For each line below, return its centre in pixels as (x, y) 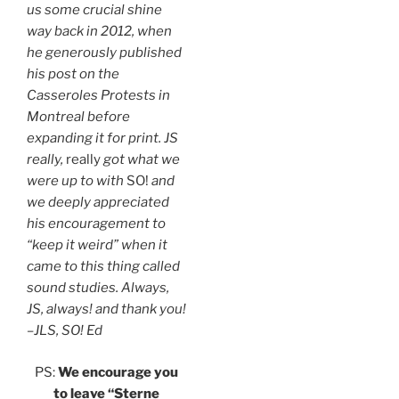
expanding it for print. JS (102, 138)
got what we (140, 160)
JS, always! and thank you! (106, 309)
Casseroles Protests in (98, 96)
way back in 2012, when (99, 32)
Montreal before (78, 117)
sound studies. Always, (98, 288)
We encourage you (118, 372)
